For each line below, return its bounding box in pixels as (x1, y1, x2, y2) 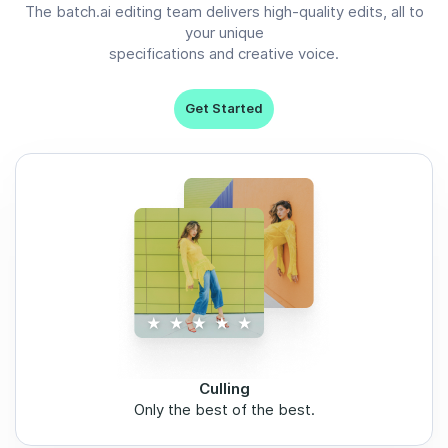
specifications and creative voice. (109, 45, 339, 63)
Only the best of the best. (133, 401, 315, 419)
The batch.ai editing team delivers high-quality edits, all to (24, 3, 424, 21)
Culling (198, 380, 250, 398)
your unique (184, 24, 264, 42)
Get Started (185, 101, 263, 116)
